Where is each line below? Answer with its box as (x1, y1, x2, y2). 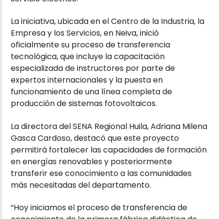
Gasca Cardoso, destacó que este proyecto (11, 132, 179, 144)
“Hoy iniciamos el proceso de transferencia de (11, 202, 188, 214)
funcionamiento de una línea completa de (11, 86, 173, 98)
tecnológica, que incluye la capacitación (11, 51, 165, 63)
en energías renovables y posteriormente (11, 155, 173, 167)
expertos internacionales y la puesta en (11, 74, 163, 86)
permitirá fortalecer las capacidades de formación (11, 144, 207, 155)
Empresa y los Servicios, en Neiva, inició (11, 27, 159, 39)
